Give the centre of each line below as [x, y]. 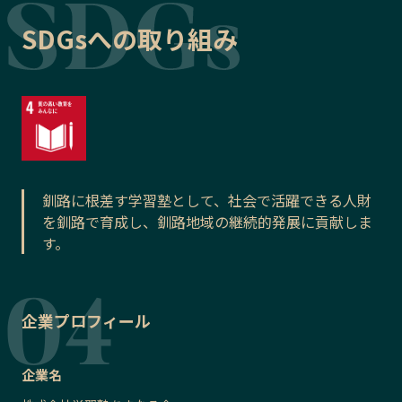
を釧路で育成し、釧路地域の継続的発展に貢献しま [207, 222]
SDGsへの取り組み [130, 39]
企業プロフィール [86, 321]
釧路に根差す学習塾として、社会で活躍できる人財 [207, 201]
